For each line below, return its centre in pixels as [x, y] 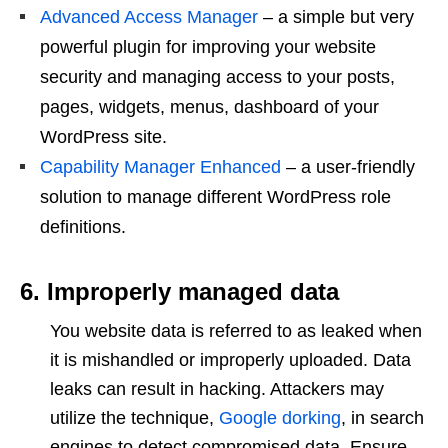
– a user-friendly [348, 167]
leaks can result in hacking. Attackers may [217, 389]
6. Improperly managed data [179, 292]
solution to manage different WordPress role [215, 197]
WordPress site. [103, 137]
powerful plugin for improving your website [208, 47]
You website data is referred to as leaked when [236, 331]
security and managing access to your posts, [217, 77]
